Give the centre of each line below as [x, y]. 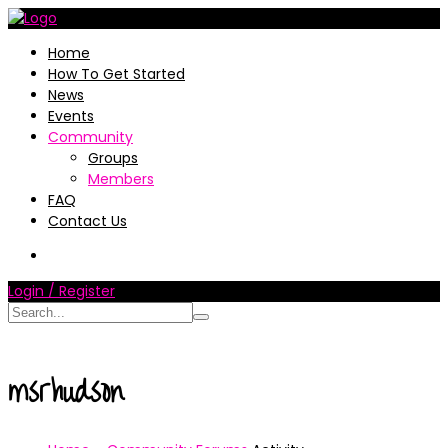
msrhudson [66, 391]
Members [121, 179]
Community [90, 137]
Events [71, 116]
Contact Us [87, 221]
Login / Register [61, 291]
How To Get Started [116, 74]
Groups [113, 158]
